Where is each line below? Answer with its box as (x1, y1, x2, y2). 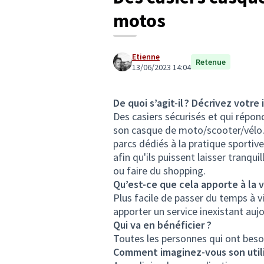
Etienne (132, 51, 160, 62)
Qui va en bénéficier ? (113, 218, 212, 232)
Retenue (196, 57, 226, 67)
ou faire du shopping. (113, 164, 206, 177)
